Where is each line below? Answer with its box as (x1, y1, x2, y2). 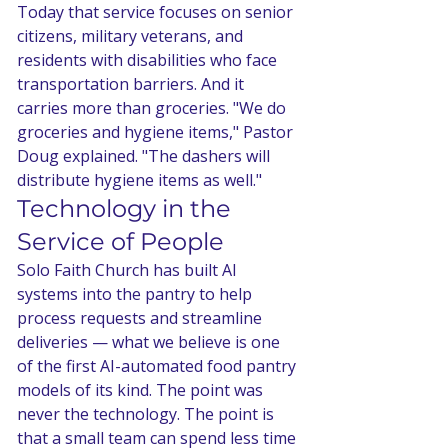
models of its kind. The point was (17, 378, 267, 401)
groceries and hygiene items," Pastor (17, 120, 297, 143)
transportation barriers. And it (17, 72, 248, 95)
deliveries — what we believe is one (17, 330, 284, 353)
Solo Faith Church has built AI (17, 258, 241, 281)
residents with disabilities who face (17, 48, 281, 71)
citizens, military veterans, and (17, 24, 247, 47)
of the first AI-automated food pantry (17, 354, 300, 377)
